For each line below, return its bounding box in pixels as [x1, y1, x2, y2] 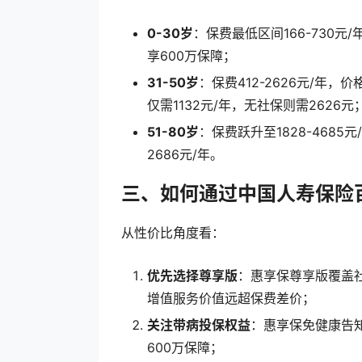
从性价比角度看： [121, 225, 225, 242]
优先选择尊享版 [147, 267, 238, 284]
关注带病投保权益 [147, 317, 250, 334]
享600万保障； [147, 47, 236, 64]
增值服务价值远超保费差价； [147, 290, 315, 307]
